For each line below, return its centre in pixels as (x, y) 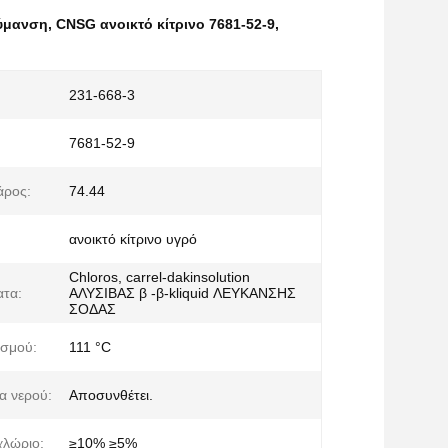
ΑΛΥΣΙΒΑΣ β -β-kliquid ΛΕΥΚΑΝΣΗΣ (182, 293)
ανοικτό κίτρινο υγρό (133, 239)
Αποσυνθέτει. (111, 395)
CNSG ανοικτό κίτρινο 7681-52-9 (165, 24)
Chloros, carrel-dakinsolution (159, 277)
